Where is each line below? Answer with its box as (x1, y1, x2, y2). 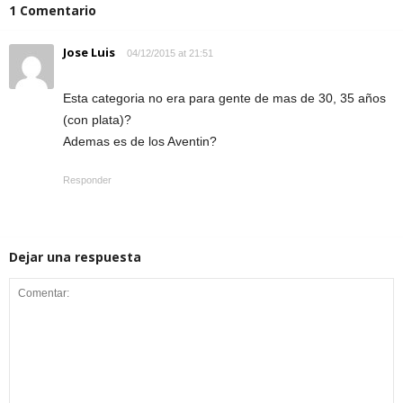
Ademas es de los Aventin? (63, 133, 217, 148)
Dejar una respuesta (9, 247, 141, 265)
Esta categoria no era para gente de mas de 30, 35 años (63, 90, 386, 105)
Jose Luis (63, 43, 115, 60)
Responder (63, 174, 112, 185)
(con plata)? (63, 112, 131, 127)
